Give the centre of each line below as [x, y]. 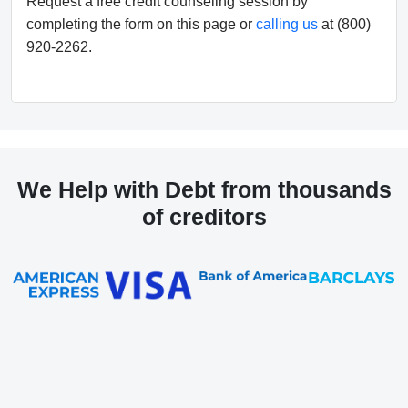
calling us [287, 25]
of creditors [204, 217]
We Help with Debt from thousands [204, 190]
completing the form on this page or [141, 25]
